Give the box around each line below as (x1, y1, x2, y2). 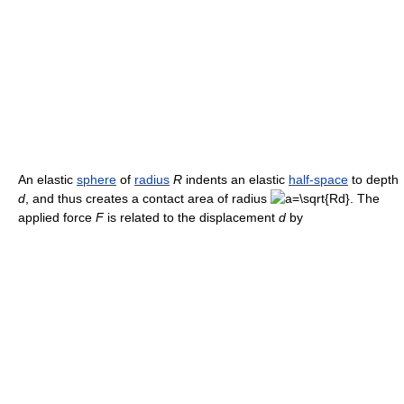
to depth (348, 172, 399, 188)
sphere (77, 172, 116, 188)
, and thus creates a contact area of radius (25, 191, 271, 207)
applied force (18, 210, 96, 225)
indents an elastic (182, 172, 289, 188)
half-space (289, 172, 348, 188)
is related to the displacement (104, 210, 279, 225)
